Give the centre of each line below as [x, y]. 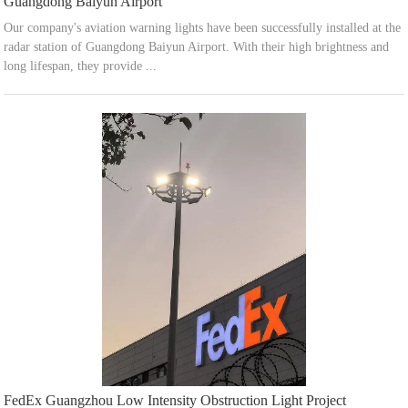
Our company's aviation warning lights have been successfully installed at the [203, 27]
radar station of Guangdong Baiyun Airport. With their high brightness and [197, 46]
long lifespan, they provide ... [81, 66]
